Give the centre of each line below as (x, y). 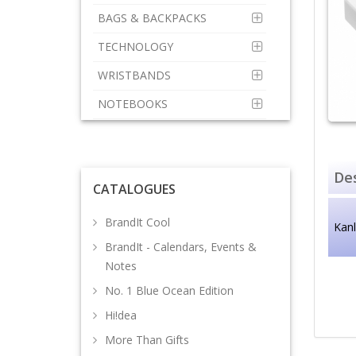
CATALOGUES (134, 189)
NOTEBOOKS (134, 104)
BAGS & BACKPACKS (154, 18)
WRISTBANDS (136, 75)
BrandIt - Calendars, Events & (181, 247)
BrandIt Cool (137, 222)
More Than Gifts (147, 340)
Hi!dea (121, 315)
